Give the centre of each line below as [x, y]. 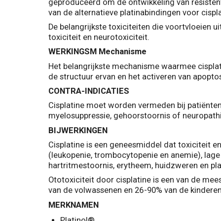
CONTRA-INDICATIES [89, 91]
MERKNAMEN [73, 205]
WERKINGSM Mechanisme [97, 52]
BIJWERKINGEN [78, 130]
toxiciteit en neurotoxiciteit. [99, 37]
